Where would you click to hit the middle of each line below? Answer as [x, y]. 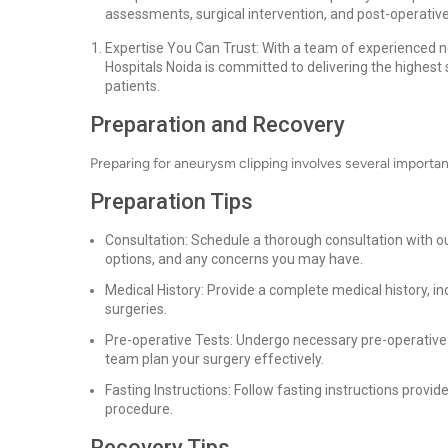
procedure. [139, 409]
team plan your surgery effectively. [214, 359]
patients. [132, 86]
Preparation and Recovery [217, 124]
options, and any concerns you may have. [234, 259]
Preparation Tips [171, 201]
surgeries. [136, 309]
